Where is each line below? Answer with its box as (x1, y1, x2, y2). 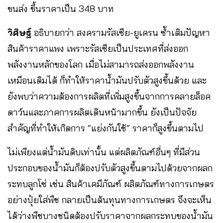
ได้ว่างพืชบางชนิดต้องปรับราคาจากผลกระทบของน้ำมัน (7, 210, 213, 222)
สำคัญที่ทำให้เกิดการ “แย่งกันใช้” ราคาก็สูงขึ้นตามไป (7, 122, 204, 134)
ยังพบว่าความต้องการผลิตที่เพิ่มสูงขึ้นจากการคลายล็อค (7, 90, 211, 102)
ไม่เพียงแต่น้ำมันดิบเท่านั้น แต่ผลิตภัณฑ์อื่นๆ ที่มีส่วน (7, 146, 200, 158)
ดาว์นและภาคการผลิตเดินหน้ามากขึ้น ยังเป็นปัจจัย (7, 106, 197, 118)
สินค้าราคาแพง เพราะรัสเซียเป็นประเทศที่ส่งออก (7, 42, 188, 54)
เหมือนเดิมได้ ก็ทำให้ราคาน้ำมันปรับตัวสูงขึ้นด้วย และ (7, 74, 207, 86)
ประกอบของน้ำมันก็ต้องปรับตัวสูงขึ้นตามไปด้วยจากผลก (7, 162, 213, 174)
